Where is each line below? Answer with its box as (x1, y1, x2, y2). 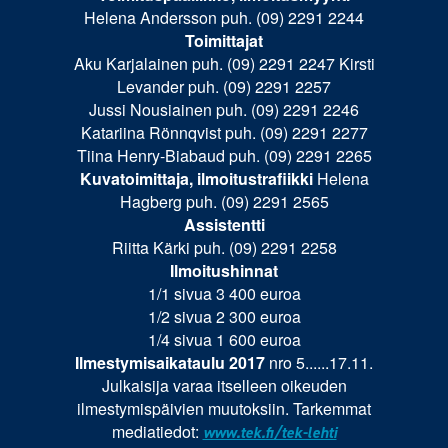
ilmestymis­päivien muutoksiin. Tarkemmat (77, 397, 371, 421)
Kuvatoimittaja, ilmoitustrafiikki (79, 167, 313, 191)
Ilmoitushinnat (170, 259, 278, 283)
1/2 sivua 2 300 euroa (147, 305, 301, 329)
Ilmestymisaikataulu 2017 (75, 351, 269, 375)
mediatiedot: (111, 420, 199, 444)
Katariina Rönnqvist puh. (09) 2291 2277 (80, 121, 368, 145)
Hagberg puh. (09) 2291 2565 (119, 190, 329, 214)
